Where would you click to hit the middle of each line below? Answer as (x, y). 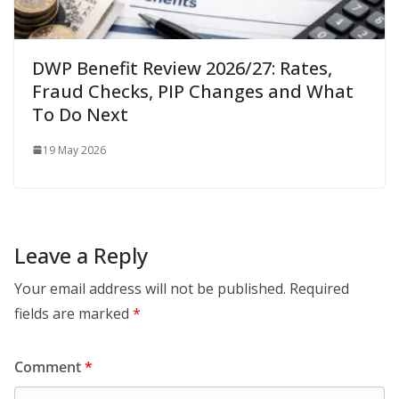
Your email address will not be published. (150, 288)
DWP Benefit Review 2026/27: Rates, (182, 68)
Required (319, 288)
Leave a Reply (81, 255)
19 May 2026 (74, 150)
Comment (49, 366)
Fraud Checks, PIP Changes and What (193, 91)
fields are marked (73, 313)
